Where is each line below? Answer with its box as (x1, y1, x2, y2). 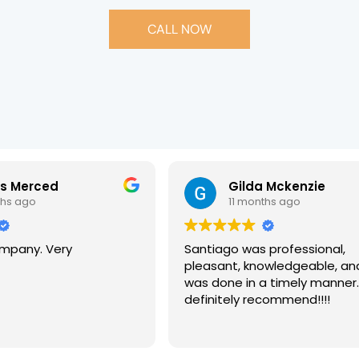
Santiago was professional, (184, 240, 345, 258)
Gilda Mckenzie (228, 177, 325, 195)
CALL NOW (147, 21, 212, 38)
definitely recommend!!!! (184, 291, 330, 309)
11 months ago (228, 193, 301, 209)
